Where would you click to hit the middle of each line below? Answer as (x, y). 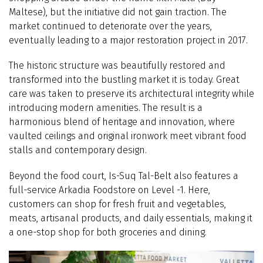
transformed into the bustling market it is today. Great (124, 80)
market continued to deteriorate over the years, (110, 26)
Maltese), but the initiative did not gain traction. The (118, 12)
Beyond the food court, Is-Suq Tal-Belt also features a (124, 176)
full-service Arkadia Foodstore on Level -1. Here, (109, 190)
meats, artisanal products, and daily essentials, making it (131, 218)
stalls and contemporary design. (78, 150)
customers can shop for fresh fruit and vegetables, (117, 204)
